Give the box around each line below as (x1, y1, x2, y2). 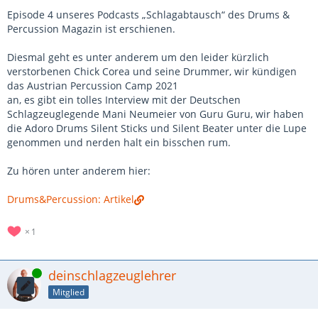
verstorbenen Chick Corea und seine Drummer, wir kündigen (7, 65, 297, 78)
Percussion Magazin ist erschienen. (7, 22, 175, 35)
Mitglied (53, 285, 84, 298)
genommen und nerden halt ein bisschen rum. (7, 136, 231, 149)
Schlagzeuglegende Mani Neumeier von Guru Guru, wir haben (7, 107, 304, 121)
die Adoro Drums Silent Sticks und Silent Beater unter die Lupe (7, 121, 307, 135)
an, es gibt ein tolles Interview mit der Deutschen (7, 93, 241, 106)
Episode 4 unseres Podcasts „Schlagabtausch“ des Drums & (7, 8, 290, 21)
